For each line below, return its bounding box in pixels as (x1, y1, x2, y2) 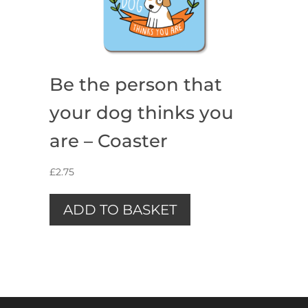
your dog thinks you (49, 101, 234, 124)
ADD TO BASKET (63, 201, 177, 218)
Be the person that (49, 73, 222, 96)
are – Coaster (49, 129, 168, 152)
